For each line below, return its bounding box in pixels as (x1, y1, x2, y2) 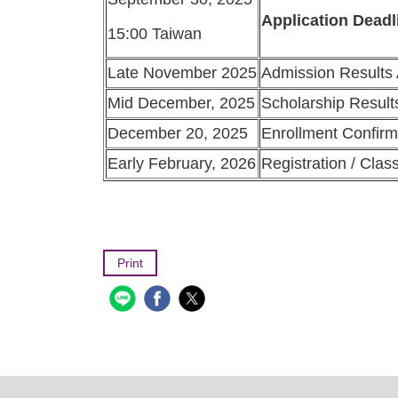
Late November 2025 (107, 63, 257, 82)
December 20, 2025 (107, 123, 248, 142)
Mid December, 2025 (107, 93, 255, 112)
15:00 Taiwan (107, 24, 202, 43)
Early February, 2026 (107, 154, 256, 172)
